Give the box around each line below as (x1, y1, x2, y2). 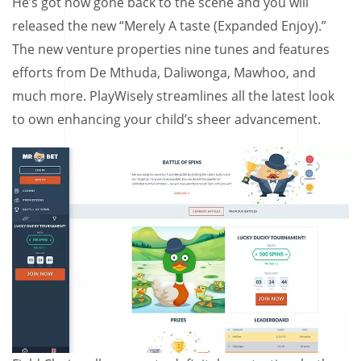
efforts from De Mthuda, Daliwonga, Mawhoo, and (12, 63, 316, 81)
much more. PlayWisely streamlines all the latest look (12, 86, 334, 105)
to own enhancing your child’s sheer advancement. (12, 110, 321, 128)
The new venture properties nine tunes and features (12, 39, 330, 58)
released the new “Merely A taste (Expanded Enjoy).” (12, 16, 326, 35)
